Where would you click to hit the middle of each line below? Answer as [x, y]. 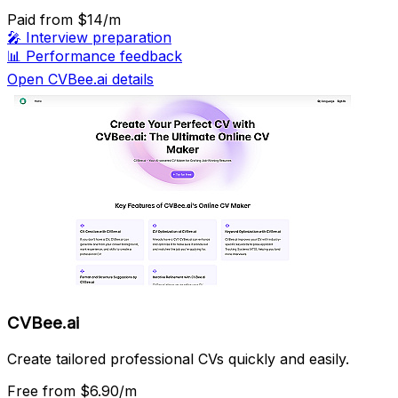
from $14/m [80, 20]
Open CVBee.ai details [80, 80]
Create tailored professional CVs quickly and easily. [178, 358]
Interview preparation [99, 38]
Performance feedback [104, 56]
